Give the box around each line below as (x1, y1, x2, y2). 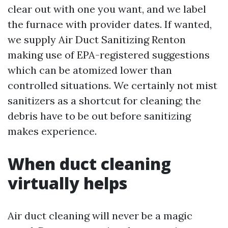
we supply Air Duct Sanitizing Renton (8, 33, 186, 46)
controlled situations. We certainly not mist (8, 79, 217, 92)
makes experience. (8, 125, 97, 138)
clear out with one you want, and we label (8, 3, 206, 16)
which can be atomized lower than (8, 64, 172, 77)
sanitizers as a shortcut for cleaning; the (8, 94, 201, 107)
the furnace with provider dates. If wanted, (8, 18, 212, 31)
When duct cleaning (8, 153, 171, 175)
